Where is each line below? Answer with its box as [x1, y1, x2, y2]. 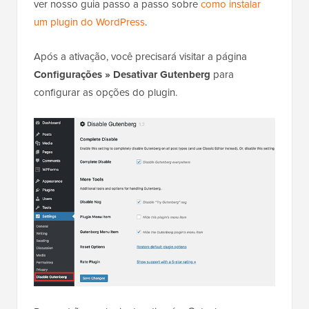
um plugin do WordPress [34, 14, 145, 30]
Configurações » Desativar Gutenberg [34, 67, 210, 83]
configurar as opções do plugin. [34, 85, 177, 101]
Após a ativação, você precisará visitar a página [34, 49, 247, 65]
